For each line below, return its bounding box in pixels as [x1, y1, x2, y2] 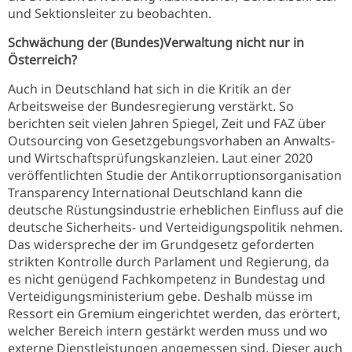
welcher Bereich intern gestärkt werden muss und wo [8, 322, 328, 339]
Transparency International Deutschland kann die [8, 184, 302, 201]
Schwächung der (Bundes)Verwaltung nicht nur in [8, 34, 304, 51]
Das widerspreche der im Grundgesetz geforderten [8, 236, 314, 253]
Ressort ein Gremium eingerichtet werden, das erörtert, [8, 305, 340, 322]
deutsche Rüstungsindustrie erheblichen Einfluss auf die [8, 201, 343, 218]
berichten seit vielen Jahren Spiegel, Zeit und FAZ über [8, 115, 326, 132]
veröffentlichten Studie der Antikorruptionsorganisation [8, 167, 342, 184]
